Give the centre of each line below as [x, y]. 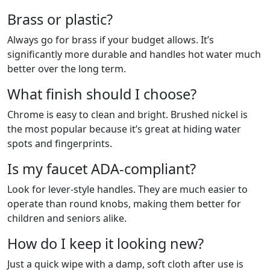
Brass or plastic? [60, 20]
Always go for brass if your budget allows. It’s [111, 40]
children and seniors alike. [67, 218]
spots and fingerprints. [60, 144]
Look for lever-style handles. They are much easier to [127, 190]
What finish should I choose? [102, 94]
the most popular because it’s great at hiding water [124, 129]
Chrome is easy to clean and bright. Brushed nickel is [127, 115]
